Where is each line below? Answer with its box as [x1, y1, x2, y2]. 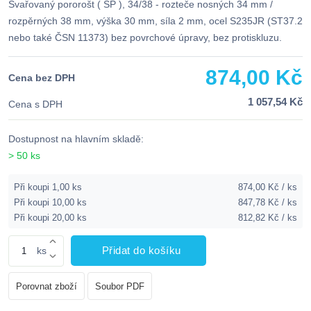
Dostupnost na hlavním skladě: [8, 133, 144, 145]
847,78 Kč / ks [238, 197, 297, 208]
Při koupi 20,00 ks [14, 212, 87, 224]
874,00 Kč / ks [238, 182, 297, 193]
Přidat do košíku [101, 244, 181, 257]
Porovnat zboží [16, 281, 77, 292]
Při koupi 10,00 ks [14, 197, 87, 208]
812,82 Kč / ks [238, 212, 297, 224]
